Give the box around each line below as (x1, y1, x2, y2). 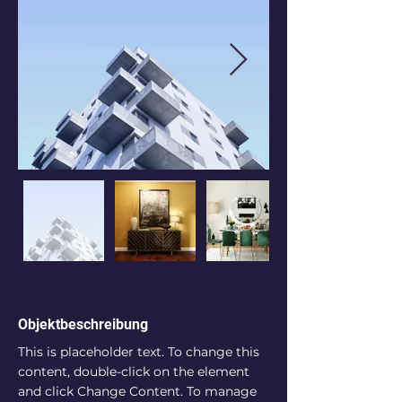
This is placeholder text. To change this (18, 344, 263, 360)
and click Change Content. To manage (18, 383, 260, 399)
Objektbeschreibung (18, 316, 148, 333)
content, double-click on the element (18, 363, 253, 380)
